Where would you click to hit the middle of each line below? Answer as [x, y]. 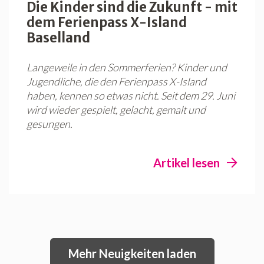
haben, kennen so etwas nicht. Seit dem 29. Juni [131, 96]
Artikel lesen [187, 163]
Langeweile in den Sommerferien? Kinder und [127, 67]
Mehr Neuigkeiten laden [132, 254]
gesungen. [49, 124]
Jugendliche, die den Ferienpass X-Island [116, 82]
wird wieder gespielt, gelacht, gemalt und [116, 110]
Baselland [58, 38]
